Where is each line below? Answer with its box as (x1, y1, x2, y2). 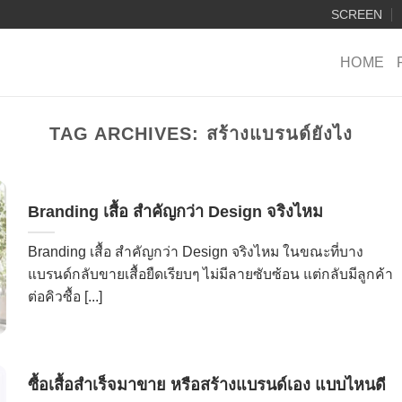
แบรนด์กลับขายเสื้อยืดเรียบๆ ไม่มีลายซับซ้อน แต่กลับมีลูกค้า (27, 266, 393, 282)
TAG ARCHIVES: (49, 124, 206, 144)
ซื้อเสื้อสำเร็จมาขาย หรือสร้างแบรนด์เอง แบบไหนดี (27, 375, 386, 394)
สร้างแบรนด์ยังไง (205, 124, 353, 144)
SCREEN (330, 7, 382, 22)
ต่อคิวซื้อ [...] (27, 288, 102, 304)
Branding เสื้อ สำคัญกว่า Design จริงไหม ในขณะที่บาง (27, 243, 363, 259)
